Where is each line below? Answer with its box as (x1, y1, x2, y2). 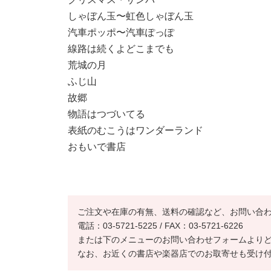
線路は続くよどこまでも (68, 44, 174, 54)
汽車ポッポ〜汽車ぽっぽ (68, 27, 174, 38)
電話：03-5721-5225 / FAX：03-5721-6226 (77, 221, 243, 230)
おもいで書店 (68, 142, 126, 152)
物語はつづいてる (68, 109, 145, 119)
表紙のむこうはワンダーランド (68, 125, 203, 135)
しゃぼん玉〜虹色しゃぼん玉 (68, 11, 194, 21)
